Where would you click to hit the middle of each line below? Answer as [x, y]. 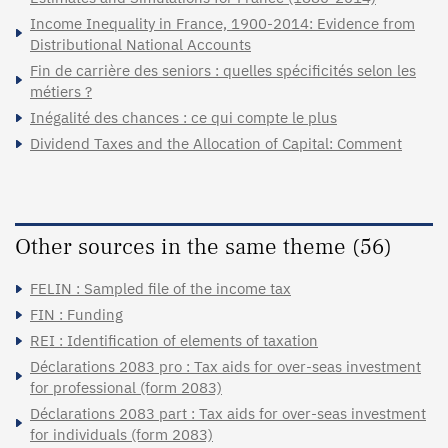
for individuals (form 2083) [121, 434]
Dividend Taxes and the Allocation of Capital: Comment [216, 143]
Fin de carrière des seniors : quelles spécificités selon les [223, 70]
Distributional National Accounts [140, 44]
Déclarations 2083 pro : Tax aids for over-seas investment [225, 366]
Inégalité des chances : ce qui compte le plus [183, 117]
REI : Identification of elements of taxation [174, 340]
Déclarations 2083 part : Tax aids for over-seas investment [228, 413]
